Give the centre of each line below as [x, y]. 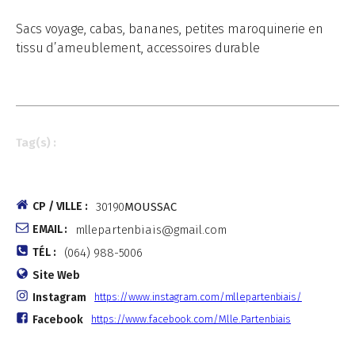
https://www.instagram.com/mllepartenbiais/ [198, 297]
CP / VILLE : [60, 206]
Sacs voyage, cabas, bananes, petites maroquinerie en [170, 29]
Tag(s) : [38, 143]
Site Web [57, 275]
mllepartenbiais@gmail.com [151, 230]
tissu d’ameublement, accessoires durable [138, 48]
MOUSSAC [151, 207]
